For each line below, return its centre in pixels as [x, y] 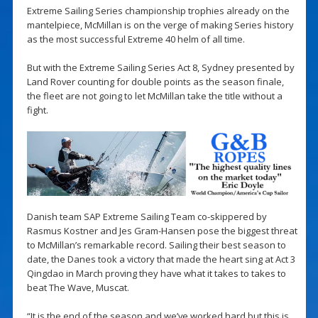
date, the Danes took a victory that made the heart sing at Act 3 [161, 259]
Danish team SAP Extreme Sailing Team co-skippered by [147, 217]
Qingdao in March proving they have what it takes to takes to [156, 274]
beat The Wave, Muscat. [78, 288]
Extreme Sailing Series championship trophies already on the [158, 10]
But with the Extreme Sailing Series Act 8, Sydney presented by [160, 67]
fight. [37, 110]
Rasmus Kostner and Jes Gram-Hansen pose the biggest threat [162, 231]
